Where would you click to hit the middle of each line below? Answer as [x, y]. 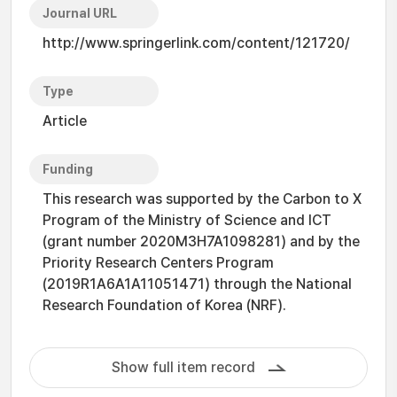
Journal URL [80, 13]
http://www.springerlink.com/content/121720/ [196, 43]
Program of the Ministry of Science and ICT [187, 220]
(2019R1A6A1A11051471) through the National [197, 284]
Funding [68, 169]
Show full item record [183, 367]
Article [65, 121]
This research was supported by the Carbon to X [202, 199]
